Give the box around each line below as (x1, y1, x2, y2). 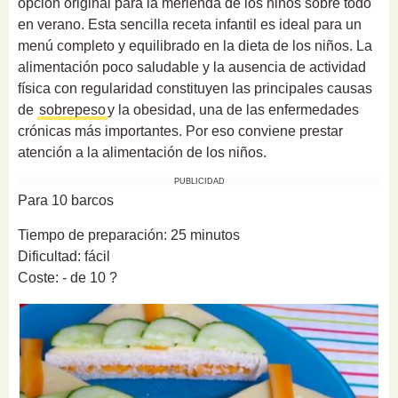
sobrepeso (39, 102, 106, 118)
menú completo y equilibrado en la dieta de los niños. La (18, 38, 372, 54)
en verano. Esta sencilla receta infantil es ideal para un (18, 17, 362, 33)
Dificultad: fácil (18, 249, 110, 265)
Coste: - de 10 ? (18, 270, 117, 286)
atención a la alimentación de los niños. (18, 145, 267, 161)
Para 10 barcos (18, 193, 114, 209)
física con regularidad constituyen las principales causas (18, 81, 372, 97)
